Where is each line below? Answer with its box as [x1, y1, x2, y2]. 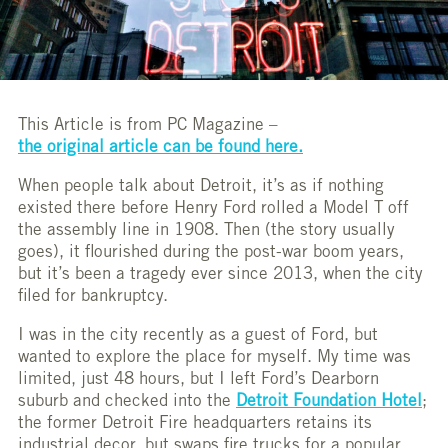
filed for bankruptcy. [18, 289, 168, 307]
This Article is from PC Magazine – [18, 118, 283, 136]
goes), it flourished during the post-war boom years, [18, 245, 404, 263]
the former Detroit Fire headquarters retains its [18, 416, 372, 434]
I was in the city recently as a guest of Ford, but [18, 328, 378, 346]
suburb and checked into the [18, 394, 236, 412]
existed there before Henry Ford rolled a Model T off [18, 201, 409, 219]
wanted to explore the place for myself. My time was [18, 350, 411, 368]
